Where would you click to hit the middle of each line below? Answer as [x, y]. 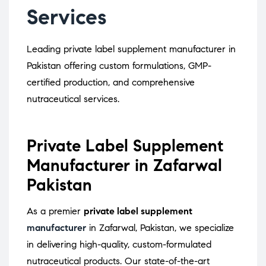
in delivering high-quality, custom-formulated [119, 245]
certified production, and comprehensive [111, 83]
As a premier [55, 211]
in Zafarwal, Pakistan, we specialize [160, 228]
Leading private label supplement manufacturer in [131, 49]
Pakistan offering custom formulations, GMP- [119, 66]
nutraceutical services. [73, 99]
